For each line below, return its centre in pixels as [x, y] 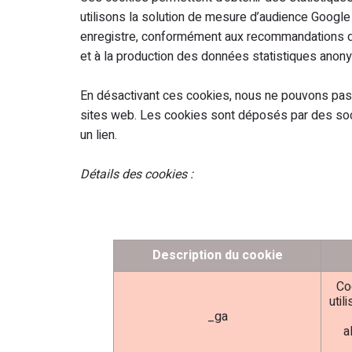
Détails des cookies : [137, 174]
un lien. [99, 135]
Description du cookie [217, 255]
